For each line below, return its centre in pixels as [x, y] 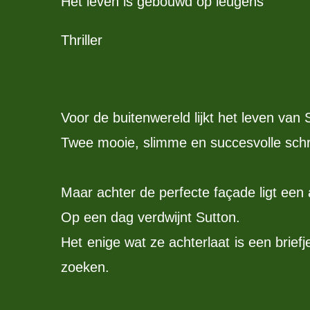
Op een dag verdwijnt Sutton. [151, 218]
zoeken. [85, 267]
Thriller [82, 40]
